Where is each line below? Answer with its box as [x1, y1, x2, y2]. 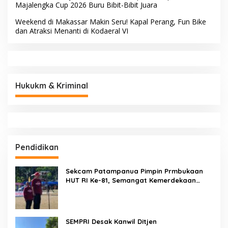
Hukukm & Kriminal [15, 80, 88, 91]
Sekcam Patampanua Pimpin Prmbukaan [66, 166, 203, 175]
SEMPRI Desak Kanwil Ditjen [66, 217, 157, 225]
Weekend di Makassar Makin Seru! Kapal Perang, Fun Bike [15, 16, 206, 26]
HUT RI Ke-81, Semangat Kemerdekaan [66, 176, 196, 184]
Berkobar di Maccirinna [66, 185, 145, 193]
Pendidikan [15, 141, 59, 152]
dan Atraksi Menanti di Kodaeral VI [15, 25, 128, 36]
